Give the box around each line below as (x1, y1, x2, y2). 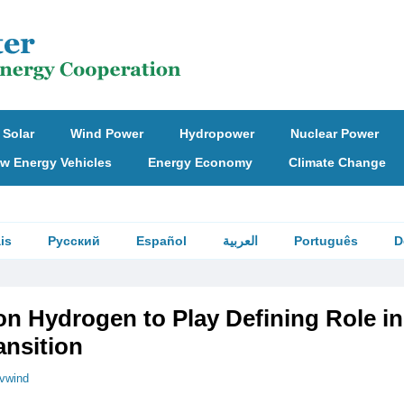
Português (294, 234, 358, 248)
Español (136, 234, 187, 248)
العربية (223, 234, 258, 248)
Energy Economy (147, 155, 252, 170)
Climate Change (288, 155, 386, 170)
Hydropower (179, 126, 254, 141)
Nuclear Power (290, 126, 379, 141)
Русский (48, 234, 100, 248)
